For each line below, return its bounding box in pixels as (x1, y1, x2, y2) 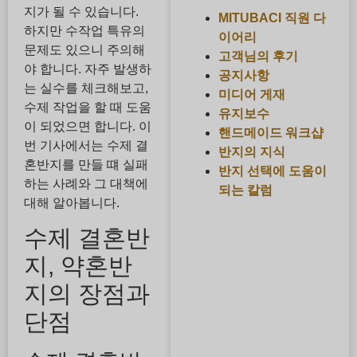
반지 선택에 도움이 (218, 163, 327, 178)
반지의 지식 (218, 144, 285, 159)
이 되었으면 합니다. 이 (24, 120, 151, 134)
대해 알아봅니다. (24, 196, 120, 210)
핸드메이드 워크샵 (218, 125, 324, 139)
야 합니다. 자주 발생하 (24, 62, 151, 76)
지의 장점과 (24, 280, 150, 308)
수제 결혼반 (24, 225, 150, 252)
